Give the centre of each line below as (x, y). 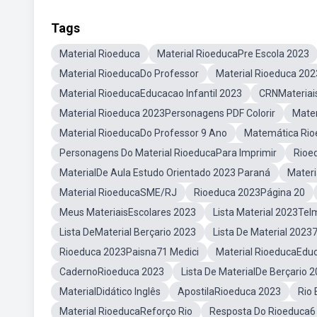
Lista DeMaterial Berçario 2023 (128, 232)
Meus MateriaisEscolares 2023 (128, 212)
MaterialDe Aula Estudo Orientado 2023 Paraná (165, 173)
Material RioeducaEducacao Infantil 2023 (151, 93)
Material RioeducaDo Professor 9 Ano (143, 133)
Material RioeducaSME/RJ (118, 192)
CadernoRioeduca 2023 (112, 272)
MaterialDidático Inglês (110, 292)
